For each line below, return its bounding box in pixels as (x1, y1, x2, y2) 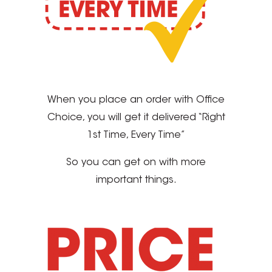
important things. (95, 175, 177, 186)
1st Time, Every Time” (87, 131, 185, 141)
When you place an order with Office (47, 95, 225, 106)
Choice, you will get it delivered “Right (47, 113, 225, 123)
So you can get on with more (66, 158, 206, 168)
